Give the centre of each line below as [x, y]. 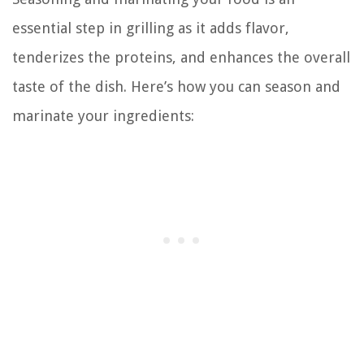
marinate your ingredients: [103, 115]
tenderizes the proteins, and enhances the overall [181, 57]
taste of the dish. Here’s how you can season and [176, 86]
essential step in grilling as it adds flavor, [151, 28]
